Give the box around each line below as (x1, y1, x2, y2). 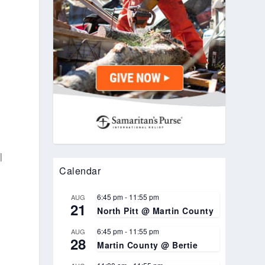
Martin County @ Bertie (97, 238, 198, 251)
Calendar (59, 163, 101, 177)
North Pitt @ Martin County (97, 204, 214, 216)
